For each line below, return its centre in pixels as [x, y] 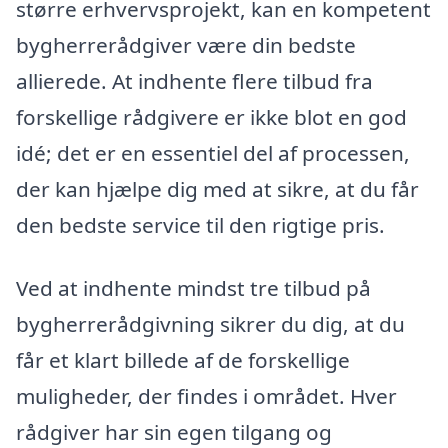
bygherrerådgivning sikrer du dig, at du [210, 324]
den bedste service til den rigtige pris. [200, 224]
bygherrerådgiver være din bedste [186, 44]
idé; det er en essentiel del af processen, [213, 152]
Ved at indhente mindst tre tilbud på [193, 288]
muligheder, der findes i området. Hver [206, 396]
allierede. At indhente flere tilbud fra [194, 80]
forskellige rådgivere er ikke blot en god [211, 116]
